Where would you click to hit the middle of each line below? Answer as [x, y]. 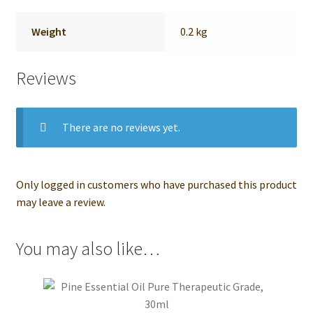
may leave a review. [60, 202]
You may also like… [88, 249]
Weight [49, 32]
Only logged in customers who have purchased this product [156, 185]
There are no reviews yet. [121, 127]
